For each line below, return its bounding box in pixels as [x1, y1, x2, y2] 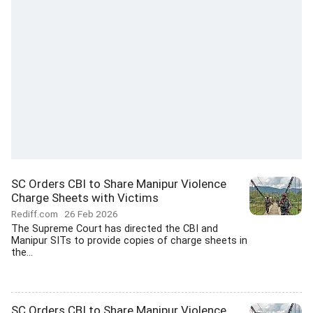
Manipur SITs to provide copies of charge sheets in [11, 235, 247, 247]
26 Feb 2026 [64, 208, 118, 219]
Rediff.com [11, 208, 64, 219]
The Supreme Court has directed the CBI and [11, 223, 218, 235]
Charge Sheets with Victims [11, 191, 159, 205]
